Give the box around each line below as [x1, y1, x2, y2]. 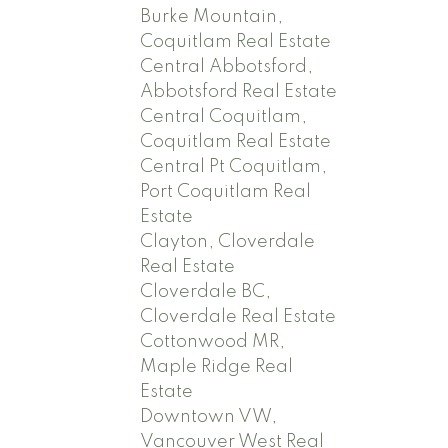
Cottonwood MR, [140, 332, 286, 351]
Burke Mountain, [140, 7, 284, 26]
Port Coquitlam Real [140, 182, 312, 201]
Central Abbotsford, [140, 57, 314, 76]
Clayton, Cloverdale [140, 232, 316, 251]
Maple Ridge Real [140, 357, 294, 376]
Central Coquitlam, [140, 107, 308, 126]
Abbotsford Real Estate [140, 82, 338, 101]
